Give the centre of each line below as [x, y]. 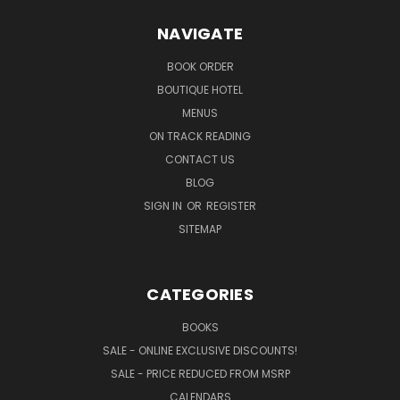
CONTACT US [200, 159]
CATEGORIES [200, 294]
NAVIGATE [200, 33]
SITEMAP [200, 229]
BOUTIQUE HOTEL [200, 89]
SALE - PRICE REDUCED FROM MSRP [200, 373]
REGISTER [231, 205]
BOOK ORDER [200, 66]
